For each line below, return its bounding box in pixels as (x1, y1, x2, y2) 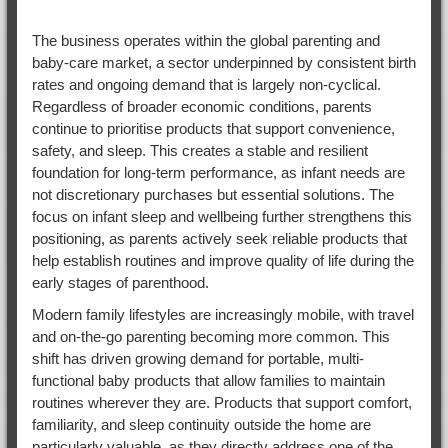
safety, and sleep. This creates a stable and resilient (31, 141, 368, 159)
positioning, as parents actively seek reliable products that (31, 229, 407, 247)
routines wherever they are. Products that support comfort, (31, 393, 412, 411)
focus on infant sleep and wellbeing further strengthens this (31, 207, 412, 225)
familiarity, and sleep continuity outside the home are (31, 415, 371, 433)
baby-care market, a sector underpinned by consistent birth (31, 53, 416, 71)
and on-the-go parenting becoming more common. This (31, 327, 390, 345)
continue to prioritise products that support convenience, (31, 119, 395, 137)
